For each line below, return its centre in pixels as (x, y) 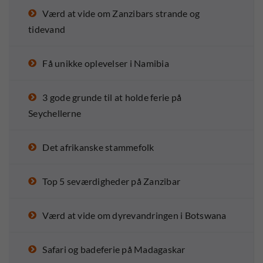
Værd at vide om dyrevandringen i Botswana (134, 215)
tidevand (47, 29)
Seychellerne (55, 113)
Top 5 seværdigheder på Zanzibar (111, 181)
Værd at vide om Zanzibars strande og (121, 14)
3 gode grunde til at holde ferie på (112, 97)
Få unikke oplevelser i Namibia (106, 63)
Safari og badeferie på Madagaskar (114, 249)
